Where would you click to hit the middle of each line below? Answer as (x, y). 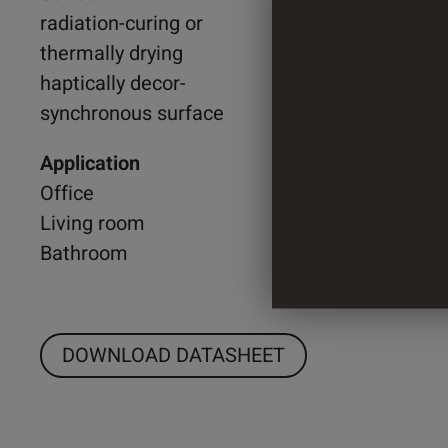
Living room (92, 223)
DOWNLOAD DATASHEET (173, 355)
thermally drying (111, 53)
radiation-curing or (121, 23)
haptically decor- (113, 83)
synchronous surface (132, 113)
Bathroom (84, 253)
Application (90, 163)
